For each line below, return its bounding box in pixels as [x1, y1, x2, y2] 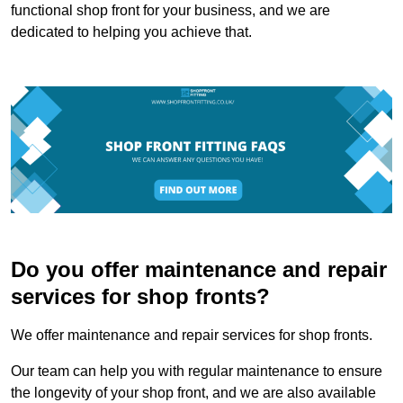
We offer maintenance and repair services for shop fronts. [11, 327, 376, 344]
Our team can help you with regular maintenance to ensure [11, 363, 382, 380]
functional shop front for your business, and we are [11, 2, 330, 18]
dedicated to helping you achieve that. [11, 23, 252, 40]
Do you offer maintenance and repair [11, 257, 387, 282]
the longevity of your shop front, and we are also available [11, 385, 376, 401]
